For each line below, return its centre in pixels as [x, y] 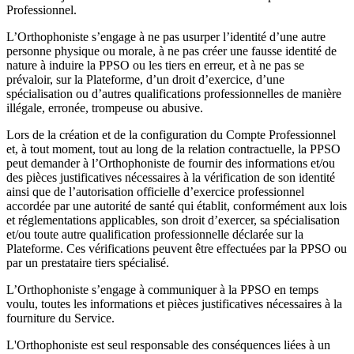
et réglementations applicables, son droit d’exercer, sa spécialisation [173, 220]
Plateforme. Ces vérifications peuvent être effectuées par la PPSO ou [177, 248]
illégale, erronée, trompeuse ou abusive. [105, 107]
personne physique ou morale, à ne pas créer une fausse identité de [171, 51]
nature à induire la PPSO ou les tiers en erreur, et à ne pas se [155, 65]
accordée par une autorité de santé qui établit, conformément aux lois [177, 205]
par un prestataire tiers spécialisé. [88, 262]
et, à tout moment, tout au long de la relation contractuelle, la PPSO [173, 149]
